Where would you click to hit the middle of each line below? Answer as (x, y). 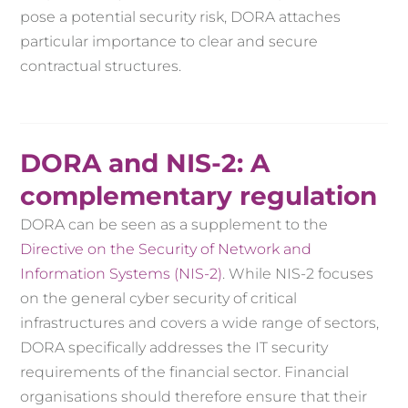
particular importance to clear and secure (169, 42)
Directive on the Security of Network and (166, 250)
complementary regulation (199, 196)
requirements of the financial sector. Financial (185, 372)
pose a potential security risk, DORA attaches (181, 17)
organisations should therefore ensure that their (194, 397)
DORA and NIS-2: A (145, 163)
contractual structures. (101, 66)
